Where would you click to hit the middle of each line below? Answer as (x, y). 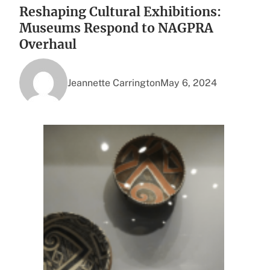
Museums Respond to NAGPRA (116, 28)
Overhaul (49, 45)
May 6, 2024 (189, 83)
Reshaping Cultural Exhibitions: (120, 12)
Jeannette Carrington (114, 83)
